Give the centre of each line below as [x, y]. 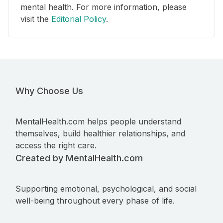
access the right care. [56, 146]
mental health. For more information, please [104, 7]
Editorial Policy [79, 19]
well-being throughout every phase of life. [95, 201]
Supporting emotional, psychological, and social [106, 189]
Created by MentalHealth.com [79, 158]
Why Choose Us [49, 91]
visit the [36, 19]
